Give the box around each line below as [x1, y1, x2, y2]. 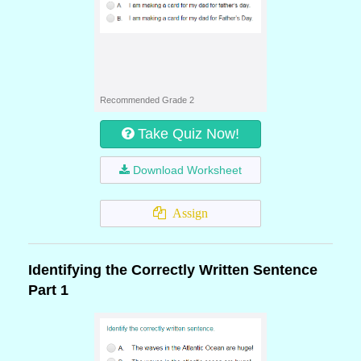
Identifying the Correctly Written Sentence [28, 262, 317, 278]
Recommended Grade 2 [100, 95, 194, 105]
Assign [166, 206, 208, 220]
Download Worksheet [133, 164, 242, 176]
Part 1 [28, 282, 68, 298]
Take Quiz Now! [138, 126, 239, 142]
